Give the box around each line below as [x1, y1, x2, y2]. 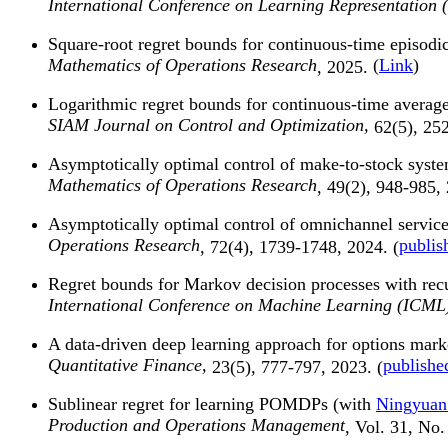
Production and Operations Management [48, 415, 345, 436]
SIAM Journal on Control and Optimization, [48, 115, 374, 136]
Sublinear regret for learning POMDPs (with [48, 394, 376, 415]
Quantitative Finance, [48, 355, 212, 376]
